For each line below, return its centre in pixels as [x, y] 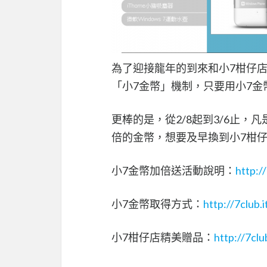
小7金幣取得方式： [157, 204]
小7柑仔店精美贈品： [163, 237]
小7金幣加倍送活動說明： [173, 170]
